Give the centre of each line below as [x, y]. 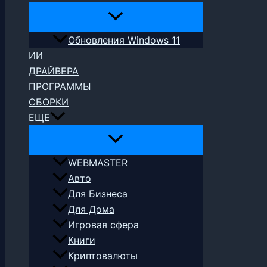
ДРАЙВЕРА [54, 71]
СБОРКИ [49, 102]
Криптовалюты [103, 256]
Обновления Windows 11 [124, 40]
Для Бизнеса [98, 194]
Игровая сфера [103, 225]
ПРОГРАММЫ [60, 87]
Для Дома [91, 209]
